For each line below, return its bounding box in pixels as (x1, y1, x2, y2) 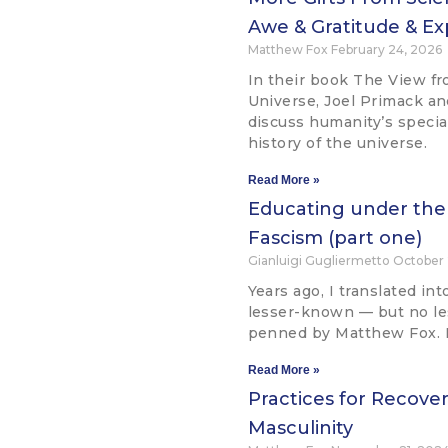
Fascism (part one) (247, 227, 422, 250)
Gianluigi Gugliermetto (247, 253, 393, 269)
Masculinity (247, 417, 353, 440)
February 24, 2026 (330, 42, 442, 58)
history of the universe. (247, 134, 428, 153)
